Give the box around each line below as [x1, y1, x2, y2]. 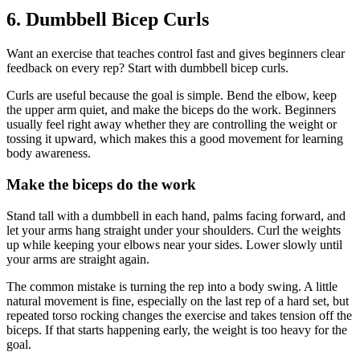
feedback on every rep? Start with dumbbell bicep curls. [6, 61, 288, 76]
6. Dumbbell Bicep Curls [6, 9, 209, 31]
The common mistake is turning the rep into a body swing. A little [6, 279, 337, 293]
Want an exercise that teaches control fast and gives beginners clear [6, 47, 345, 61]
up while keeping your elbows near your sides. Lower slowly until [6, 237, 342, 252]
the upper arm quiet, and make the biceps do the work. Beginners [6, 103, 336, 117]
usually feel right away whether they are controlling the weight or [6, 117, 337, 132]
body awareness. [6, 146, 91, 161]
